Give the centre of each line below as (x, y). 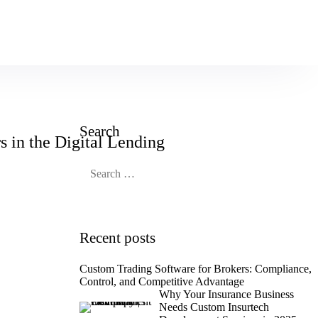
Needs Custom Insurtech (214, 307)
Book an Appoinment (165, 32)
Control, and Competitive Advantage (162, 281)
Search (100, 131)
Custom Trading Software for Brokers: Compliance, (167, 269)
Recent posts (117, 238)
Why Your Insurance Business (226, 294)
